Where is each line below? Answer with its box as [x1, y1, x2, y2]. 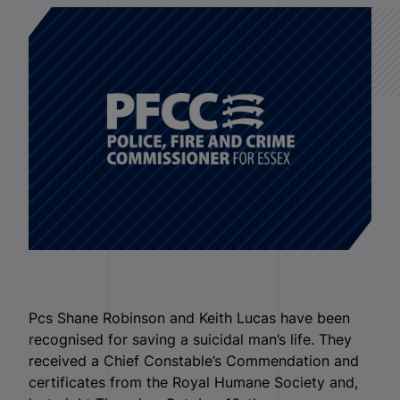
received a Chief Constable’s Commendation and [29, 352, 359, 371]
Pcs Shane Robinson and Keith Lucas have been [29, 309, 350, 328]
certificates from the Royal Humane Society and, [29, 373, 358, 392]
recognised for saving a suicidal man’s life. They [29, 330, 352, 349]
